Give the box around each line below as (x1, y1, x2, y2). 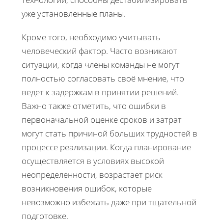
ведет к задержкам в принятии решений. (22, 86, 179, 98)
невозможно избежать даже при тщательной (22, 196, 196, 208)
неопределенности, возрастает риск (22, 168, 163, 180)
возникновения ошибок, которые (22, 182, 152, 194)
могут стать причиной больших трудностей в (22, 127, 197, 139)
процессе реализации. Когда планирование (22, 141, 191, 153)
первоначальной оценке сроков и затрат (22, 113, 182, 125)
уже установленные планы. (22, 7, 126, 19)
